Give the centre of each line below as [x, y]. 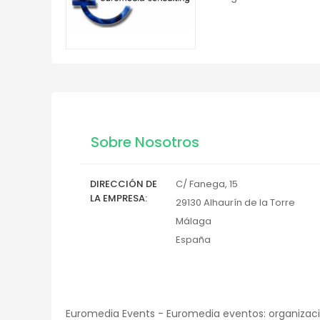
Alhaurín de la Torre [249, 202]
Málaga [194, 221]
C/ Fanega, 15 [207, 184]
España [193, 240]
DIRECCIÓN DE [124, 184]
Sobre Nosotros [145, 142]
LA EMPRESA [117, 198]
